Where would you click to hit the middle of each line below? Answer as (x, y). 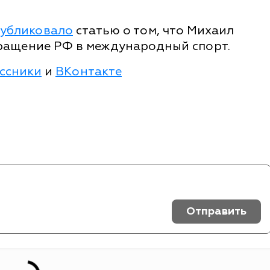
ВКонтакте (89, 71)
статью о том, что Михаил (153, 30)
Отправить (216, 211)
